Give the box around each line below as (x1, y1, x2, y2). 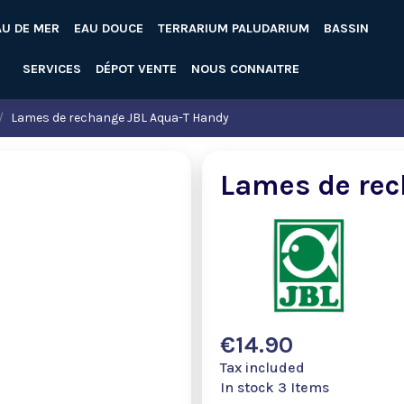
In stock (220, 378, 274, 396)
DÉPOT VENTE (96, 61, 177, 77)
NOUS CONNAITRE (191, 61, 299, 77)
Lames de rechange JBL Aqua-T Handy (10, 110, 229, 125)
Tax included (220, 358, 305, 376)
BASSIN (323, 21, 369, 36)
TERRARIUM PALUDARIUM (157, 21, 309, 36)
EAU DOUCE (73, 21, 143, 36)
